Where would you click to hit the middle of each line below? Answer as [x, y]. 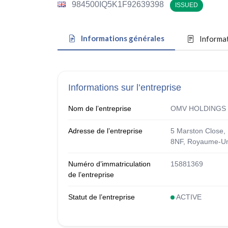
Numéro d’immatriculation [109, 164]
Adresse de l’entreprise [105, 131]
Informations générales [122, 38]
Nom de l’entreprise [99, 109]
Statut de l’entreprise [101, 197]
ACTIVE [188, 197]
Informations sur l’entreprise [124, 88]
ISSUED [186, 5]
